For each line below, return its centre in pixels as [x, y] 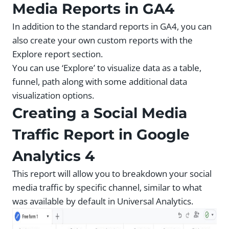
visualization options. [53, 96]
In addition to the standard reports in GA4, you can [112, 27]
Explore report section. [58, 54]
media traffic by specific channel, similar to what [107, 188]
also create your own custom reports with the [102, 40]
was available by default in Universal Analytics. [103, 201]
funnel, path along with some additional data [100, 82]
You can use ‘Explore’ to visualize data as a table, [107, 68]
